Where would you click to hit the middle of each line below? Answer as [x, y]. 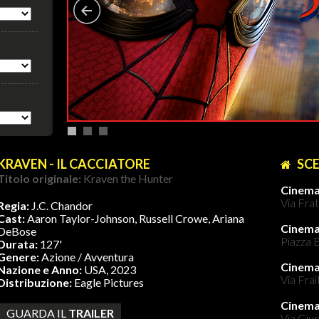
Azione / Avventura [88, 257]
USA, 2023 [110, 270]
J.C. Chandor [62, 205]
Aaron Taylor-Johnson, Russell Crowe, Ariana [136, 218]
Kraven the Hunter [128, 178]
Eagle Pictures [109, 282]
